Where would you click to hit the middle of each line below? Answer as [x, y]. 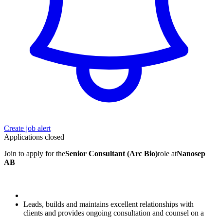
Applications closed [34, 137]
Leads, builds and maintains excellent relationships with [109, 204]
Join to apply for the [35, 154]
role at [167, 154]
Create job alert [27, 128]
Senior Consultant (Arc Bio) [111, 154]
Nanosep [191, 154]
